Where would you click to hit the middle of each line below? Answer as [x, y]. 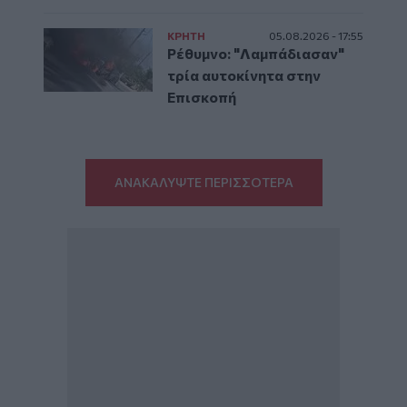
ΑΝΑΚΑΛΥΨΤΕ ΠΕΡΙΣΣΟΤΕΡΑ [203, 182]
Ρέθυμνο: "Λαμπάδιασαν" [256, 53]
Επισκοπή [202, 96]
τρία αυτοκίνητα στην [244, 74]
